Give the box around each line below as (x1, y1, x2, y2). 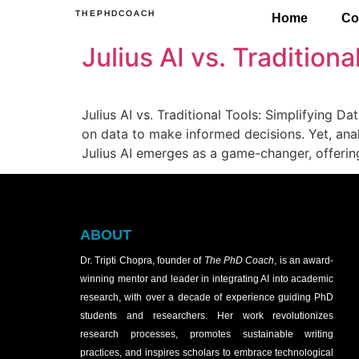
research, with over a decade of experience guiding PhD (80, 292, 334, 304)
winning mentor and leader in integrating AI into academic (80, 273, 334, 285)
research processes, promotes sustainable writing (80, 329, 334, 341)
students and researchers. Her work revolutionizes (80, 310, 334, 322)
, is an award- (274, 255, 334, 267)
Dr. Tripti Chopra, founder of (80, 255, 204, 267)
